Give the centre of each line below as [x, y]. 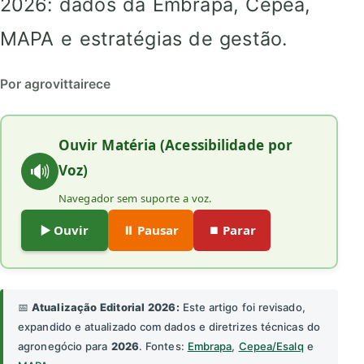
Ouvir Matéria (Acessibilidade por [176, 145]
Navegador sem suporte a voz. [135, 199]
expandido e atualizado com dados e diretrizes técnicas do [169, 327]
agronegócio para [65, 347]
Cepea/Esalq [271, 347]
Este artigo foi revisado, [242, 308]
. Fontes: [163, 347]
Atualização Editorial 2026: [106, 308]
